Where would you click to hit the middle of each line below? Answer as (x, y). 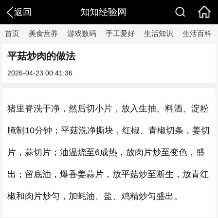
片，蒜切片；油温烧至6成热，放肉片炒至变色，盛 (106, 152)
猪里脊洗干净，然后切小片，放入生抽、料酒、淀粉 (108, 109)
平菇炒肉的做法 (41, 56)
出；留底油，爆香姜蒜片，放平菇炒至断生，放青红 (108, 174)
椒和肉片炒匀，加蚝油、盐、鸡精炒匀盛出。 (95, 196)
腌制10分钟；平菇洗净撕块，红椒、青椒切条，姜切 (109, 130)
